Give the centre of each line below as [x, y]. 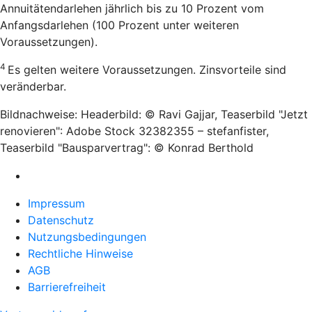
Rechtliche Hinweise [80, 253]
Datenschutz [61, 220]
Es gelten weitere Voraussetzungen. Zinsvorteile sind [147, 69]
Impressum [56, 203]
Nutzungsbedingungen [87, 236]
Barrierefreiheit [67, 287]
